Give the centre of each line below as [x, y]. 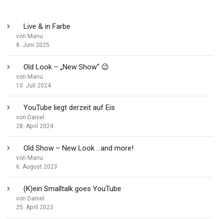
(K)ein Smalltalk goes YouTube [73, 189]
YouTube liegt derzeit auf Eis [69, 108]
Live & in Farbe [47, 27]
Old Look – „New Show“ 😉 [66, 67]
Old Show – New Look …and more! [79, 148]
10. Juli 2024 [34, 86]
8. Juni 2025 [33, 45]
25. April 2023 [35, 208]
